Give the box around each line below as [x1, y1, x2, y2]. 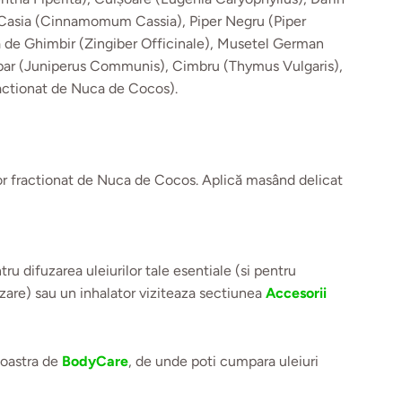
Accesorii [266, 284, 328, 301]
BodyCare [62, 352, 129, 370]
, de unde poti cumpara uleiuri [128, 352, 319, 370]
